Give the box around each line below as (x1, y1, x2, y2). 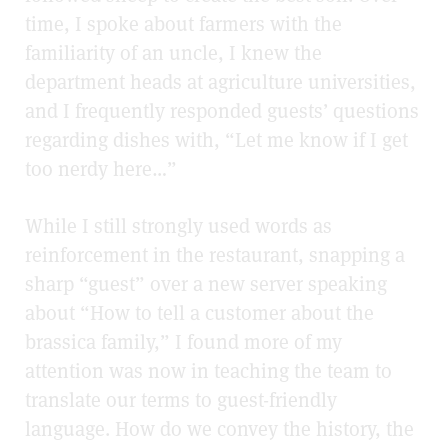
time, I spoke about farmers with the (25, 10, 342, 37)
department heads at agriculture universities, (25, 68, 416, 95)
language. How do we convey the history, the (25, 415, 414, 442)
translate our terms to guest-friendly (25, 386, 337, 413)
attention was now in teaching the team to (25, 357, 392, 384)
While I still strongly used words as (25, 212, 332, 239)
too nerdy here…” (25, 155, 177, 182)
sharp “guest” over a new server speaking (25, 270, 387, 297)
